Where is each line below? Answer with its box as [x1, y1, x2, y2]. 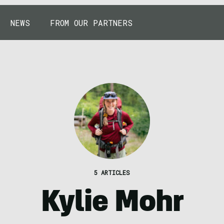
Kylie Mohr [40, 189, 183, 219]
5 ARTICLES [94, 168, 130, 176]
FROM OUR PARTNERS [50, 17, 132, 28]
